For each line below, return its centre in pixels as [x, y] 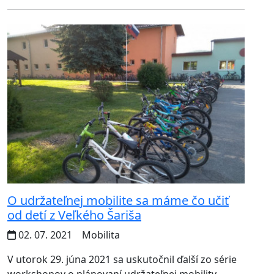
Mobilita [100, 235]
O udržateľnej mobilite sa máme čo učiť [118, 200]
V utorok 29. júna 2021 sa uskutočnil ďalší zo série [122, 259]
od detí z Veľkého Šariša [74, 215]
